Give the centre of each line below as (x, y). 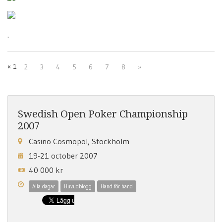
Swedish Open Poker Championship (103, 114)
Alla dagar (44, 186)
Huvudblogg (78, 186)
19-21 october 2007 (63, 156)
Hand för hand (117, 186)
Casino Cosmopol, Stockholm (79, 141)
